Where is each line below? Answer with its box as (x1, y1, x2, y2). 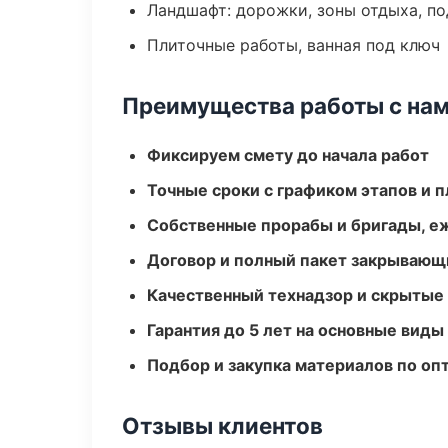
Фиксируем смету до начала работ (147, 145, 429, 165)
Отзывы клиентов (122, 412, 323, 439)
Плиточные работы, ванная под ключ (147, 35, 440, 55)
